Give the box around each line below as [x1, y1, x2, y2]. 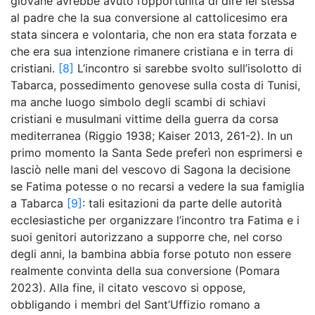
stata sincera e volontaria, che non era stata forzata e [11, 27, 297, 41]
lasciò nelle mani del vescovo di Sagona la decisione [11, 162, 290, 176]
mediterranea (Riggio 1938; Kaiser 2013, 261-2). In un [11, 129, 292, 143]
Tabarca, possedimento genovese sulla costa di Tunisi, [11, 78, 300, 92]
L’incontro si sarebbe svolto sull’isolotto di [74, 61, 302, 75]
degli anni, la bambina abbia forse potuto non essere [11, 247, 291, 261]
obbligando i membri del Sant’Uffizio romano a [11, 297, 260, 311]
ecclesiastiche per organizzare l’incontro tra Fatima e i [11, 213, 300, 227]
